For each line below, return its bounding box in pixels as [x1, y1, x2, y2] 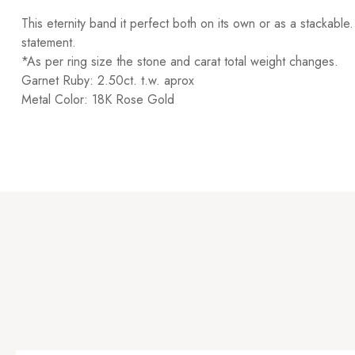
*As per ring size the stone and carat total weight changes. [21, 52, 338, 71]
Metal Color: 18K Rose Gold [21, 90, 174, 109]
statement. [21, 33, 76, 52]
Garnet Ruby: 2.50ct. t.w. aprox [21, 71, 194, 90]
